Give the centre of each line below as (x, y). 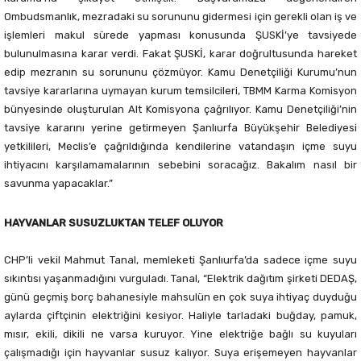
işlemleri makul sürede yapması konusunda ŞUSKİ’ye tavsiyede (180, 35)
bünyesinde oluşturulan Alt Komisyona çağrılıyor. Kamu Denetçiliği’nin (180, 110)
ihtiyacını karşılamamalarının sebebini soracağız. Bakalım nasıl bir (180, 165)
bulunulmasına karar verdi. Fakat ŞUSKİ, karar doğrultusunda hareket (180, 54)
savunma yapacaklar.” (58, 184)
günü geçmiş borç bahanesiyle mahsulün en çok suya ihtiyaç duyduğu (180, 297)
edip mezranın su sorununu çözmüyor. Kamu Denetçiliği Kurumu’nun (180, 73)
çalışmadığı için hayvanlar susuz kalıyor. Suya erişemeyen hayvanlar (180, 353)
